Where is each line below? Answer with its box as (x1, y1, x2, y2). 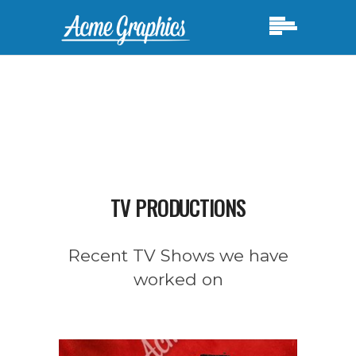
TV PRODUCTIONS (110, 192, 246, 223)
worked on (133, 269, 223, 289)
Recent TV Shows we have (68, 246, 288, 265)
